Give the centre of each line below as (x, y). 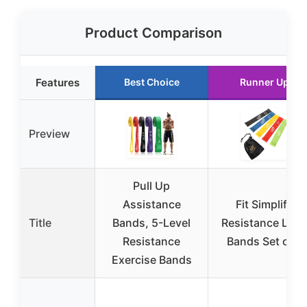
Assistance (151, 205)
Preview (49, 134)
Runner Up (265, 82)
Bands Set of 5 (265, 242)
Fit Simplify (265, 205)
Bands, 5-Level (151, 223)
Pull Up (151, 186)
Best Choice (151, 82)
